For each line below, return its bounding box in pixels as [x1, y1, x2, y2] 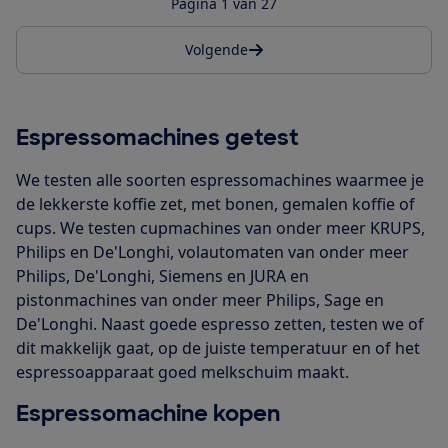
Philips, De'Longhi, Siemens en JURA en [16, 264, 309, 287]
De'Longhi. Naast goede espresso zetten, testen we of [16, 312, 424, 335]
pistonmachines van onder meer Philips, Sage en [16, 288, 384, 311]
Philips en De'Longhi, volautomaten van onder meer [16, 240, 409, 263]
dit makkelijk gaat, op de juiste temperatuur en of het [16, 336, 420, 359]
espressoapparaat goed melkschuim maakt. [16, 360, 349, 383]
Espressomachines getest [16, 122, 299, 152]
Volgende [184, 39, 248, 59]
